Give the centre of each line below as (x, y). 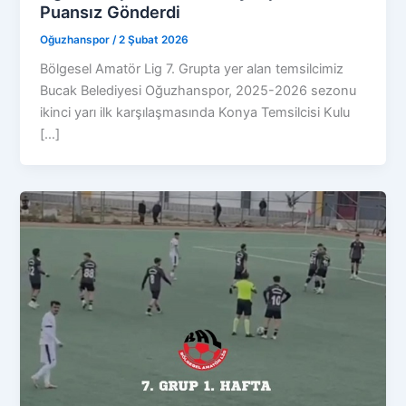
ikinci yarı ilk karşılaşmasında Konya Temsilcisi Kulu (195, 113)
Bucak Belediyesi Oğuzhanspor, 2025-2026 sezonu (198, 91)
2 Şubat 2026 (154, 39)
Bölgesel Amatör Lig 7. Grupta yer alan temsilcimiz (192, 69)
